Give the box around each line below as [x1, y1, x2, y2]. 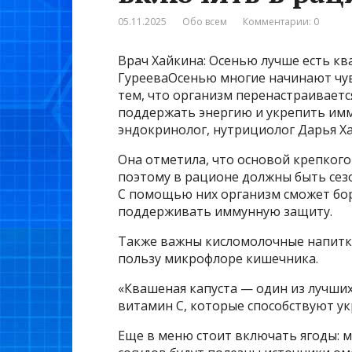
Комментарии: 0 [243, 15, 319, 29]
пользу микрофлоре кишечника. [118, 250, 318, 268]
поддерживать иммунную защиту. [118, 203, 332, 221]
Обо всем [182, 15, 227, 29]
